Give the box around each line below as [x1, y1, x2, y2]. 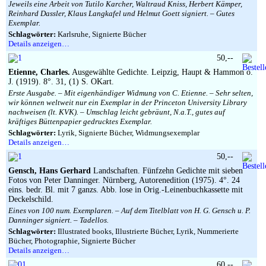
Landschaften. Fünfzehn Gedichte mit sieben [91, 166, 243, 175]
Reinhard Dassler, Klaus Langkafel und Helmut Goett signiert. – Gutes [8, 9, 235, 18]
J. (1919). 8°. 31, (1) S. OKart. [8, 77, 114, 86]
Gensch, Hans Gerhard [8, 166, 91, 175]
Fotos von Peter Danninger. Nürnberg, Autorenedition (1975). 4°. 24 [8, 176, 240, 185]
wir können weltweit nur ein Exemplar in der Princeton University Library [8, 98, 247, 107]
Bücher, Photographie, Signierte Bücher [8, 236, 135, 245]
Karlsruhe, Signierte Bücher [56, 30, 146, 39]
